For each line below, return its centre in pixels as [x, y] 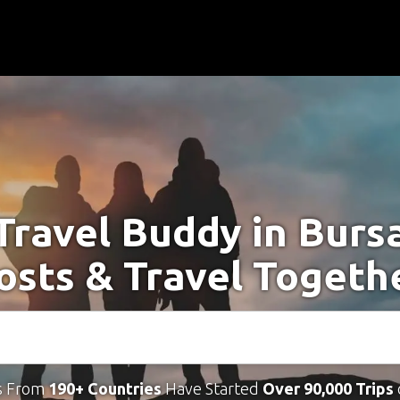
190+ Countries [104, 388]
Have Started [212, 388]
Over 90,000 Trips [328, 388]
